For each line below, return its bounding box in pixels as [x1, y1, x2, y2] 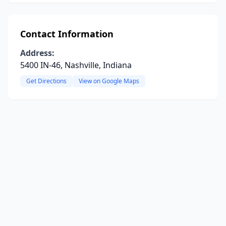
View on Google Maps [79, 77, 139, 85]
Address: [20, 47, 54, 59]
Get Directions [26, 77, 67, 85]
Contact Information [20, 28, 114, 40]
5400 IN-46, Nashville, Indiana [20, 60, 132, 71]
